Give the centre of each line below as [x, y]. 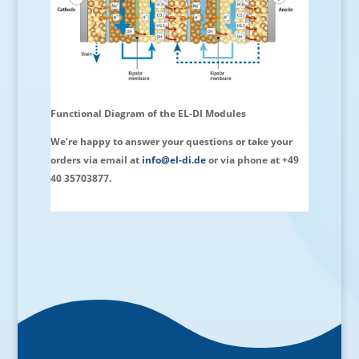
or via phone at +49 [252, 159]
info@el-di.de [173, 159]
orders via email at [96, 159]
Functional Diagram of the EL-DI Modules [148, 113]
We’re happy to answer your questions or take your [171, 141]
